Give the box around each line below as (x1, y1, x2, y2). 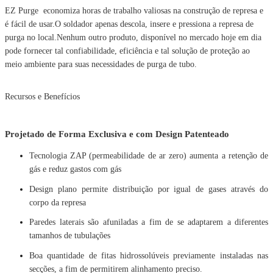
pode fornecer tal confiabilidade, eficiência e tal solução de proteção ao (5, 46, 250, 55)
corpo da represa (29, 197, 86, 207)
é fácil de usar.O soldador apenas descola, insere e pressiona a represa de (5, 19, 253, 29)
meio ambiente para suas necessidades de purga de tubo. (5, 59, 197, 69)
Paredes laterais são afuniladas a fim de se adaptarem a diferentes (29, 218, 268, 227)
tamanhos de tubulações (29, 231, 110, 241)
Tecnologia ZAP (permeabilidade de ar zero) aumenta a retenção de (29, 151, 268, 161)
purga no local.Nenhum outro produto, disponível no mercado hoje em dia (5, 32, 261, 42)
